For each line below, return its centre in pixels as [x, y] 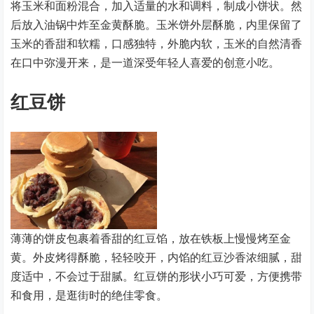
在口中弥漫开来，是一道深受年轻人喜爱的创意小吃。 [145, 62]
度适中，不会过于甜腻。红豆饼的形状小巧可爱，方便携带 [157, 276]
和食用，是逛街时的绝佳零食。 [89, 295]
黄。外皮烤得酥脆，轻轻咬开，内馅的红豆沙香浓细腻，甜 [157, 257]
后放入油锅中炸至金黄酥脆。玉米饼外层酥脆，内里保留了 [157, 24]
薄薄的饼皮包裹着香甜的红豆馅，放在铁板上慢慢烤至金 [151, 238]
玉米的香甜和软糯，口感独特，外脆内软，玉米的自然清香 [157, 43]
